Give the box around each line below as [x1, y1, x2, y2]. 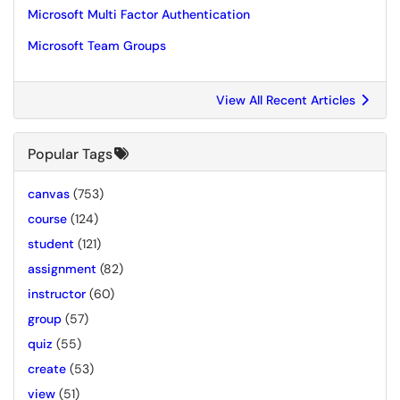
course [28, 211, 67, 227]
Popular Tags [28, 145, 112, 163]
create [28, 361, 66, 377]
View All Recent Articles [216, 92, 359, 108]
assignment [28, 261, 96, 277]
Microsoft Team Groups [28, 37, 166, 54]
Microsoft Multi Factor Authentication [28, 6, 250, 22]
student [28, 236, 74, 252]
